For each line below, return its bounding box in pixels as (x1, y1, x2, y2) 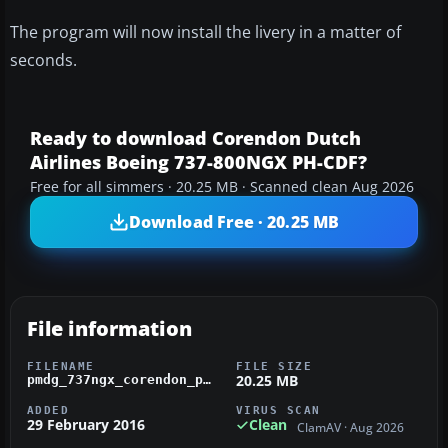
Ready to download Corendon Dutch (30, 126, 361, 151)
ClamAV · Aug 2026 (297, 419, 404, 435)
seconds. (10, 49, 77, 72)
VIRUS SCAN (236, 404, 321, 417)
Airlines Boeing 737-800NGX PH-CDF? (30, 150, 367, 175)
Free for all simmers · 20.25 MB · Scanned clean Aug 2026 (30, 178, 414, 197)
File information (27, 315, 192, 343)
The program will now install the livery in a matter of (10, 21, 401, 44)
